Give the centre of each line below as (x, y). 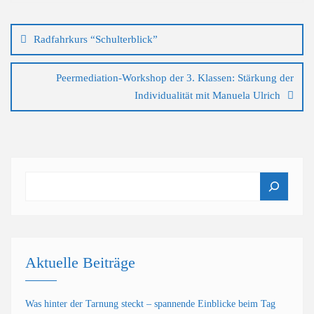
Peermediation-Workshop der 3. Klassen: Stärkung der (175, 78)
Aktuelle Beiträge (80, 262)
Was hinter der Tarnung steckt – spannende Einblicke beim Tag (150, 304)
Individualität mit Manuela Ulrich (207, 95)
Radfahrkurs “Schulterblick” (96, 39)
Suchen (47, 178)
